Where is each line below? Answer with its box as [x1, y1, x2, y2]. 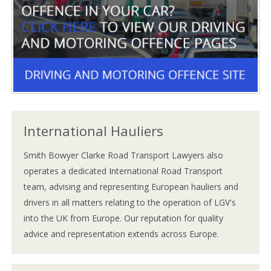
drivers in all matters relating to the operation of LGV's [24, 196, 237, 208]
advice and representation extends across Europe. [24, 227, 220, 240]
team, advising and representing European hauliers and [24, 180, 239, 192]
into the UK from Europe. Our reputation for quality [24, 212, 224, 224]
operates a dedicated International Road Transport [24, 165, 223, 177]
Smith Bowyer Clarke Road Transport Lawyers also [24, 149, 224, 161]
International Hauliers [24, 121, 164, 140]
